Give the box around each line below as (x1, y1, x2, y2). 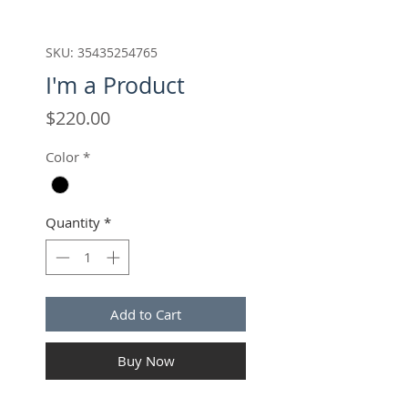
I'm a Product (46, 70, 185, 101)
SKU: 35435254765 (46, 44, 158, 62)
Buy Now (117, 351, 175, 370)
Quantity (46, 213, 100, 232)
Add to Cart (110, 304, 181, 323)
